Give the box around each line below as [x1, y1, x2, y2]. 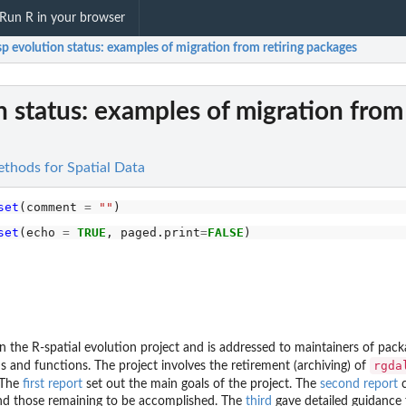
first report [23, 378, 82, 391]
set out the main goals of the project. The [82, 378, 320, 391]
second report [320, 378, 398, 391]
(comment [18, 200, 84, 214]
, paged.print [105, 225, 200, 239]
